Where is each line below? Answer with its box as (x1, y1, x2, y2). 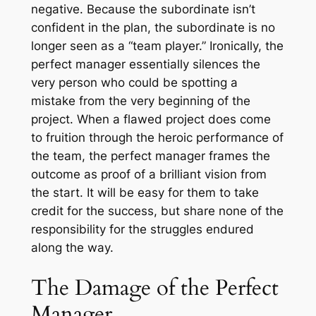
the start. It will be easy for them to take (30, 186, 259, 200)
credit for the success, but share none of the (30, 204, 284, 219)
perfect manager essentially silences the (30, 57, 260, 72)
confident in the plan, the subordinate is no (30, 20, 275, 35)
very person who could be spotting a (30, 75, 238, 90)
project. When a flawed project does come (30, 112, 271, 127)
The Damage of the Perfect (30, 273, 279, 303)
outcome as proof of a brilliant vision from (30, 167, 267, 182)
